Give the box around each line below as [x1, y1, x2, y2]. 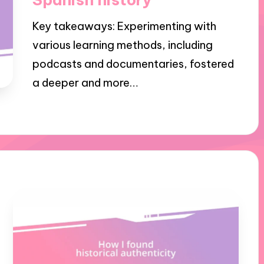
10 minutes [102, 103, 148, 114]
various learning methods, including [32, 38, 213, 52]
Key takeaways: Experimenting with [32, 19, 216, 33]
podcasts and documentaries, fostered [32, 57, 234, 71]
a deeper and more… [32, 75, 138, 90]
